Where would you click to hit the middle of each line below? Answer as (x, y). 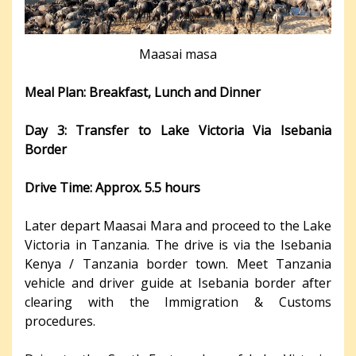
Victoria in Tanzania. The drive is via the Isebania (178, 245)
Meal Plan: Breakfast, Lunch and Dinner (143, 93)
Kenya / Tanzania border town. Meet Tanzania (178, 264)
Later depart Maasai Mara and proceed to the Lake (178, 226)
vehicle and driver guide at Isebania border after (178, 283)
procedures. (60, 321)
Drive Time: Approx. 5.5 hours (112, 188)
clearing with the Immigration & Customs (178, 302)
